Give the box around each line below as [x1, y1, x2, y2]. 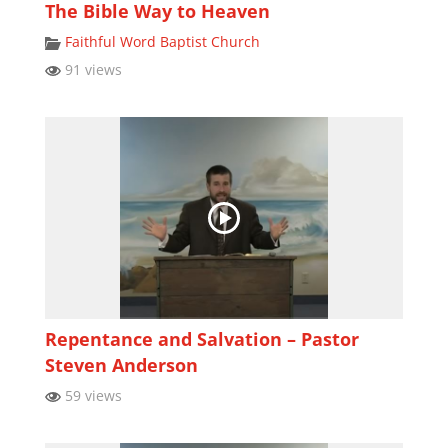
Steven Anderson [44, 352, 198, 377]
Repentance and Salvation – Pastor [44, 326, 359, 351]
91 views [60, 60, 122, 80]
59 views [60, 385, 122, 405]
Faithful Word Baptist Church [64, 32, 260, 52]
